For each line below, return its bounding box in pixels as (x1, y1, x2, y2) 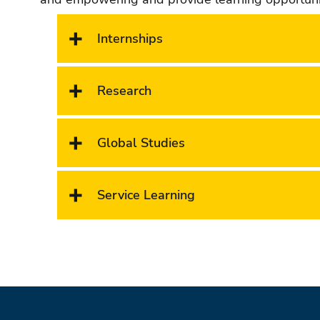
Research (97, 81, 151, 99)
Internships (97, 29, 163, 47)
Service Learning (97, 186, 195, 204)
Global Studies (97, 134, 185, 151)
